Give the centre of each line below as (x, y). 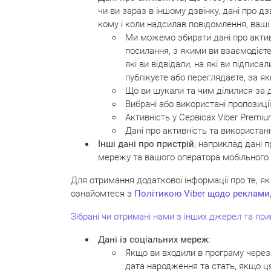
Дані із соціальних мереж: (154, 239)
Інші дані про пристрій (146, 144)
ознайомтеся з (103, 193)
